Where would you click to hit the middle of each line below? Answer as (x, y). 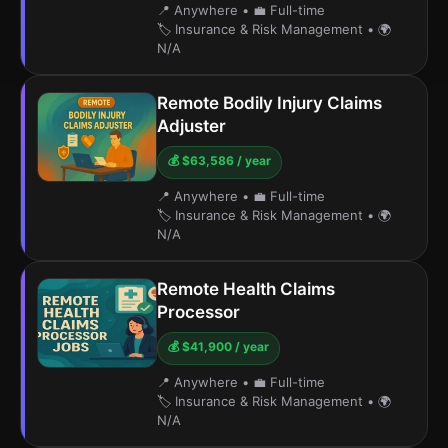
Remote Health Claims (246, 289)
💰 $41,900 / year (218, 346)
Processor (198, 312)
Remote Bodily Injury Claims (269, 103)
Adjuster (191, 126)
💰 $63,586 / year (219, 160)
